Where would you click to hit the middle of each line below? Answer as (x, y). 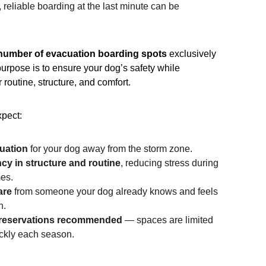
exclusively (193, 54)
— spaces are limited (169, 220)
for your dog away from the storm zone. (110, 149)
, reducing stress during (171, 163)
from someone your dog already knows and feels (116, 191)
